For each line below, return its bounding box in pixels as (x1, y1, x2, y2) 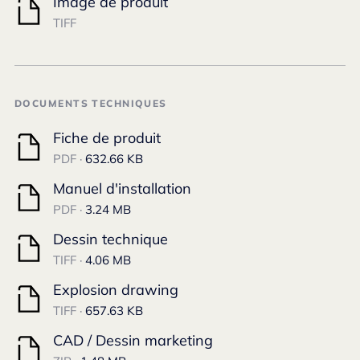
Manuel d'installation (53, 179, 191, 198)
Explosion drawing (53, 280, 178, 299)
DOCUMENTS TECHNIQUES (14, 97, 167, 109)
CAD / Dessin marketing (53, 331, 213, 350)
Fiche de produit (53, 129, 161, 147)
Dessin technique (53, 230, 168, 248)
